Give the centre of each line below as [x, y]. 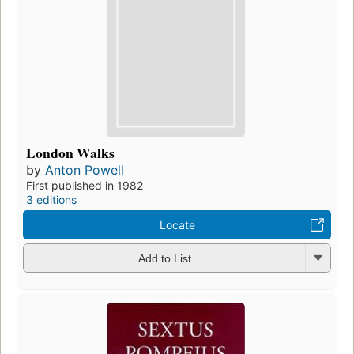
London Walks [70, 152]
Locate [177, 224]
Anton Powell [85, 169]
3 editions [51, 199]
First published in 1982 [85, 185]
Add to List [164, 259]
